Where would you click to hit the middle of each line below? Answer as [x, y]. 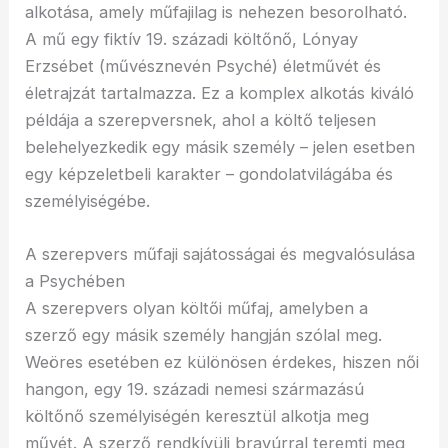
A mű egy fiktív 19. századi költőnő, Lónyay [192, 38]
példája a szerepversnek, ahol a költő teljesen [201, 119]
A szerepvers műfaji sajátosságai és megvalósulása [220, 253]
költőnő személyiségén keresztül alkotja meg [197, 415]
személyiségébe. [88, 200]
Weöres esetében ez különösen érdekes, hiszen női [222, 361]
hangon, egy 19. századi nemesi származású [195, 388]
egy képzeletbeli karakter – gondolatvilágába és [209, 173]
